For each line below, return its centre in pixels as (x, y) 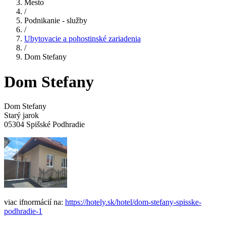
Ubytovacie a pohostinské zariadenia (82, 39)
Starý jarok (21, 116)
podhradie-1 (23, 211)
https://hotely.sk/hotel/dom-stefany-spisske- (133, 202)
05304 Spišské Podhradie (44, 125)
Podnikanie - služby (56, 21)
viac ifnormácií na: (35, 202)
